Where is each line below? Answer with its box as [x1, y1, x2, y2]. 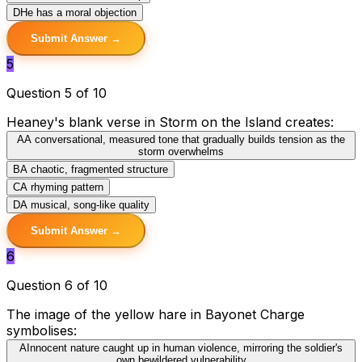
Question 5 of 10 [6, 84, 107, 101]
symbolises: [6, 322, 77, 339]
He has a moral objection [20, 6, 137, 19]
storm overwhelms [138, 145, 224, 158]
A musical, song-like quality [20, 198, 149, 211]
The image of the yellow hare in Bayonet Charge [6, 305, 305, 322]
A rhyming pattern [20, 180, 103, 193]
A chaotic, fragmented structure [20, 162, 168, 175]
